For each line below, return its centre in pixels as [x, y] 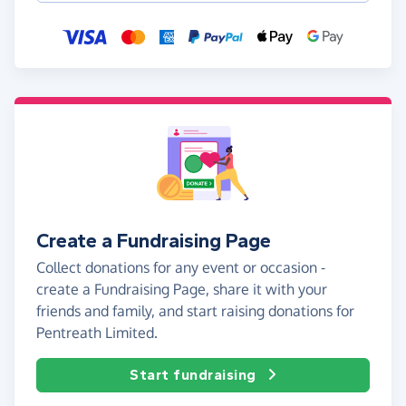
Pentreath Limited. [97, 333]
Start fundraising [193, 375]
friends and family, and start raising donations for [195, 311]
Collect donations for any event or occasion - [181, 268]
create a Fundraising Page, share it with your [182, 290]
